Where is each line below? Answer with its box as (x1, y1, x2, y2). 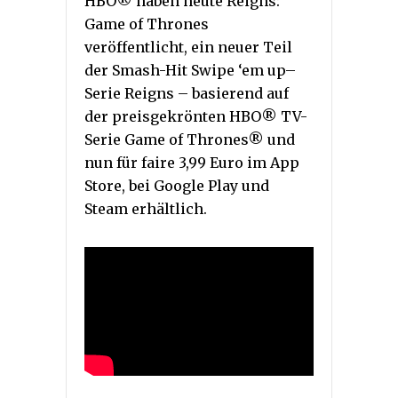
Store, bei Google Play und (84, 177, 269, 195)
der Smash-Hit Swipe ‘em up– (84, 61, 296, 80)
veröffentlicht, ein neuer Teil (84, 38, 292, 57)
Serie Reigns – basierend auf (84, 84, 289, 103)
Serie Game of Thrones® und (84, 131, 295, 149)
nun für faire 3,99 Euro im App (84, 154, 299, 172)
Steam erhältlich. (84, 200, 207, 219)
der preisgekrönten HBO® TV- (84, 107, 307, 126)
